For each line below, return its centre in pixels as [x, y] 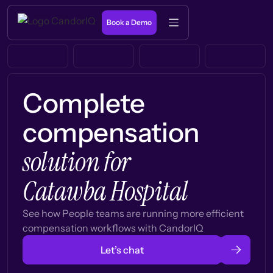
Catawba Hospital [105, 191]
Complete [84, 103]
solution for [76, 162]
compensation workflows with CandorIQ [113, 228]
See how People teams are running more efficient [133, 213]
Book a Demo [129, 22]
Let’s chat [122, 250]
